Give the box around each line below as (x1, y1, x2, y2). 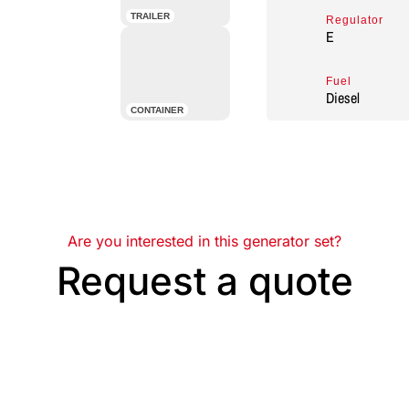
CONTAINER (131, 105, 184, 115)
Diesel (325, 88, 360, 108)
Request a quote (56, 257, 353, 304)
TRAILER (131, 10, 171, 21)
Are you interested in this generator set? (68, 232, 341, 250)
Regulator (325, 14, 383, 26)
